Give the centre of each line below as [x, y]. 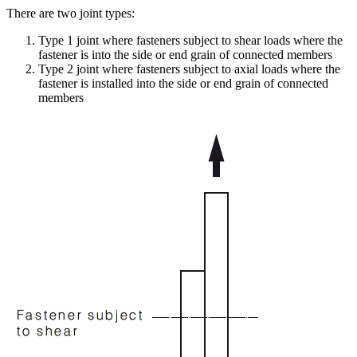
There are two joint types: [71, 14]
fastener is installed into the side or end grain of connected [183, 84]
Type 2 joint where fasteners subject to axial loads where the [189, 69]
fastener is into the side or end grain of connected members [185, 55]
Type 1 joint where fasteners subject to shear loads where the [190, 41]
